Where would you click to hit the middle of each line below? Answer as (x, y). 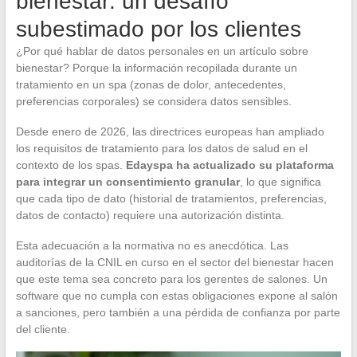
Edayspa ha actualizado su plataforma (229, 165)
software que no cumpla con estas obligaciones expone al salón (177, 296)
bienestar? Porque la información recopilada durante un (156, 68)
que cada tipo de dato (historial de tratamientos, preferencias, (171, 199)
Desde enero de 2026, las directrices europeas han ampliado (170, 132)
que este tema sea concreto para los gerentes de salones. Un (171, 279)
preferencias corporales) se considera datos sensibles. (153, 102)
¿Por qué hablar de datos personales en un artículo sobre (162, 51)
